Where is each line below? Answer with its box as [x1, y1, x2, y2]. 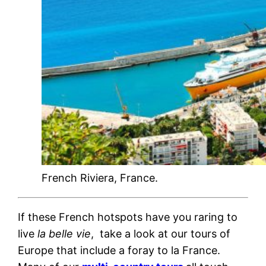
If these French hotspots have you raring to [18, 210, 238, 223]
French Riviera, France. [42, 171, 159, 184]
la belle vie [37, 227, 91, 240]
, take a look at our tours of [91, 227, 231, 240]
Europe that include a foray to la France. [18, 243, 224, 256]
